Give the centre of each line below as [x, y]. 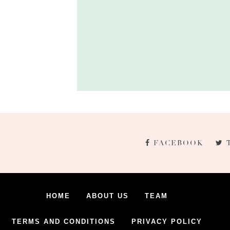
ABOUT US [108, 196]
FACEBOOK [178, 143]
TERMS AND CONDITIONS [64, 222]
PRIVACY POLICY [167, 222]
